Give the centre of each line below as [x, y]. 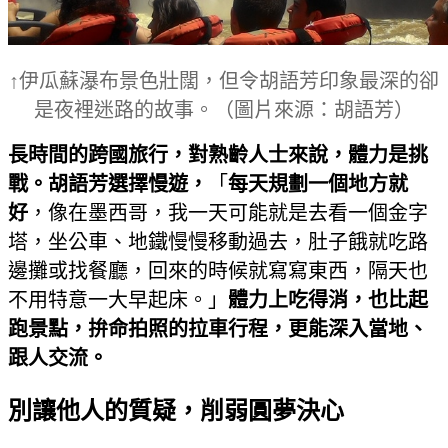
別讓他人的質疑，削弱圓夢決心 [176, 410]
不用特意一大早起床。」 [118, 299]
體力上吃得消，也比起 [328, 299]
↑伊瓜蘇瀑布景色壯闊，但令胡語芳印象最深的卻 [224, 80]
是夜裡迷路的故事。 [124, 109]
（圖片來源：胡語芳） [314, 109]
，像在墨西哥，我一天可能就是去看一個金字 [228, 212]
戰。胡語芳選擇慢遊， [108, 183]
